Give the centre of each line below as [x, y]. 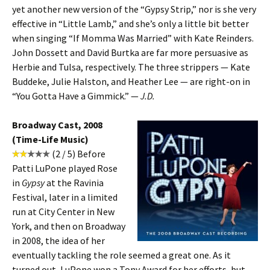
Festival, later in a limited [65, 197]
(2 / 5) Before [78, 154]
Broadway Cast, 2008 [57, 125]
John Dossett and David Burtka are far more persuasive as [130, 52]
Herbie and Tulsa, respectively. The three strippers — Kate [131, 67]
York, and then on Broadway [69, 226]
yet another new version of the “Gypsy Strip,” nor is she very [134, 9]
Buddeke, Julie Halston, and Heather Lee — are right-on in [131, 81]
